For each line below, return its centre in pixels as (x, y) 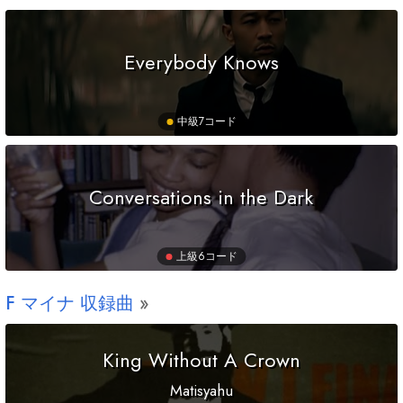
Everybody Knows (201, 62)
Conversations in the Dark (201, 197)
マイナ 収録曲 (75, 304)
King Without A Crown (201, 360)
